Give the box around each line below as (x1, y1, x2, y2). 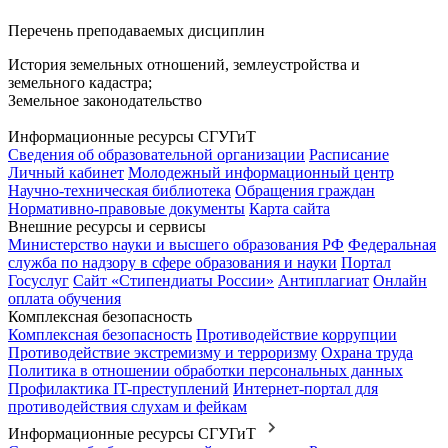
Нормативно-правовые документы (8, 200, 245, 218)
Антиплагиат (278, 272, 369, 290)
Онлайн (373, 272, 427, 290)
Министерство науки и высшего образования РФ (8, 236, 344, 254)
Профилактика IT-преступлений (8, 380, 229, 398)
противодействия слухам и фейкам (8, 398, 247, 416)
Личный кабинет (8, 164, 124, 182)
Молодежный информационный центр (128, 164, 394, 182)
